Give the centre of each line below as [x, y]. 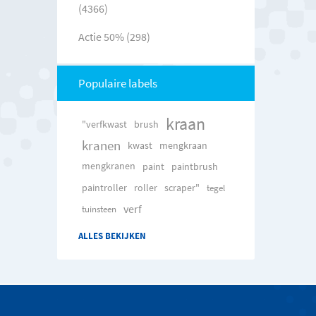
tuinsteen [99, 208]
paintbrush [194, 166]
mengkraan [183, 145]
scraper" [182, 187]
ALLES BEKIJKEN [112, 236]
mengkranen [108, 166]
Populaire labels [117, 83]
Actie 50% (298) [114, 36]
